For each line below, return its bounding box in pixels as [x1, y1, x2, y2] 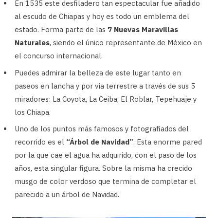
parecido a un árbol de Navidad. [15, 190, 119, 200]
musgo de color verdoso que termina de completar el [15, 177, 196, 186]
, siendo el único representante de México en [50, 38, 202, 48]
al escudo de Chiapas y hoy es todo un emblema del [15, 12, 189, 21]
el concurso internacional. [15, 51, 103, 61]
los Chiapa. [15, 107, 51, 117]
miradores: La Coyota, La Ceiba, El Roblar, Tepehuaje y [15, 94, 197, 104]
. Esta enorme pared [133, 137, 202, 147]
